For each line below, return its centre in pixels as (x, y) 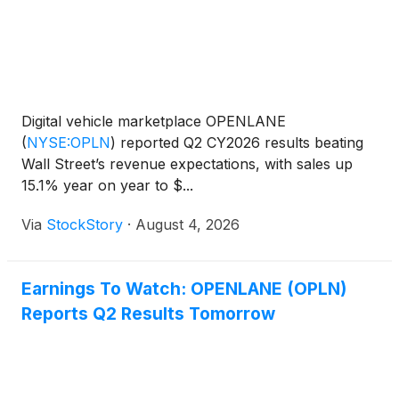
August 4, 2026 (187, 224)
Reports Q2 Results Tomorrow (148, 313)
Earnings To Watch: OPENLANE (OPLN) (184, 289)
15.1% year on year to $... (107, 185)
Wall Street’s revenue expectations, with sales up (187, 164)
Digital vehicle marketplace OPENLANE (154, 121)
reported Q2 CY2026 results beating (240, 142)
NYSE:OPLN (69, 142)
